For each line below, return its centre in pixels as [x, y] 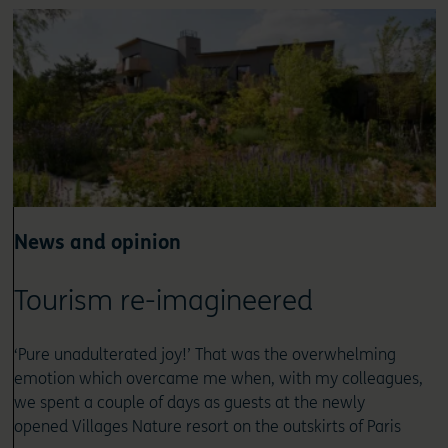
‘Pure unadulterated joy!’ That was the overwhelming [204, 355]
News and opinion [97, 243]
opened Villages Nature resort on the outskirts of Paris [207, 427]
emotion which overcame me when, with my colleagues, [218, 379]
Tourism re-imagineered [163, 301]
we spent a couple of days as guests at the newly [189, 403]
